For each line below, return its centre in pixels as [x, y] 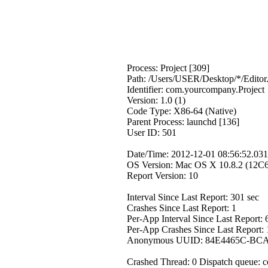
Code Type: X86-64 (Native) [182, 111]
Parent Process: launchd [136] [183, 122]
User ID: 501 [152, 133]
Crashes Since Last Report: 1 [182, 208]
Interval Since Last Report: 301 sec [193, 197]
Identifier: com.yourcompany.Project [196, 89]
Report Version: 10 [162, 176]
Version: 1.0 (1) [156, 100]
